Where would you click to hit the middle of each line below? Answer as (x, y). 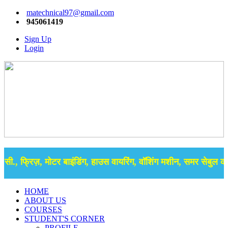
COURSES (43, 209)
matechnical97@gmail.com (70, 12)
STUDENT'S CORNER (65, 219)
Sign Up (38, 39)
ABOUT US (45, 200)
